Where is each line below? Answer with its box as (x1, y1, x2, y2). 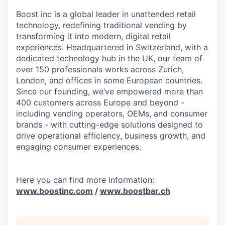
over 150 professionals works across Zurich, (16, 64, 184, 74)
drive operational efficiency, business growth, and (16, 130, 205, 141)
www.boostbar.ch (100, 185, 170, 196)
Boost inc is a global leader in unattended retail (16, 9, 196, 19)
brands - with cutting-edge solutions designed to (16, 119, 203, 130)
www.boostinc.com (16, 185, 93, 196)
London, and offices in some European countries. (16, 75, 202, 85)
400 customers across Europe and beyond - (16, 97, 184, 107)
